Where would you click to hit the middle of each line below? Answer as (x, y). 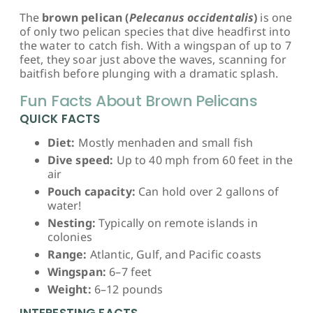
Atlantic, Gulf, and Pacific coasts (174, 254)
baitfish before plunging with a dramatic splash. (149, 73)
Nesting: (71, 223)
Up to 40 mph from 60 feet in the (203, 160)
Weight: (69, 289)
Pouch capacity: (91, 191)
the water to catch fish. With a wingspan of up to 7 (155, 45)
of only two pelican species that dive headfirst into (155, 31)
